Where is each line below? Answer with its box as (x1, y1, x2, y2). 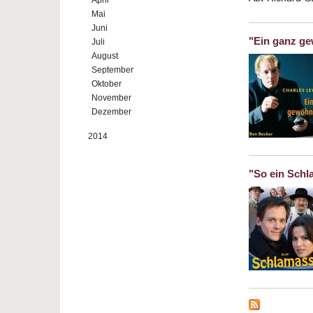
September (92, 65, 133, 75)
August (92, 51, 118, 61)
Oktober (92, 79, 122, 89)
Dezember (92, 107, 131, 117)
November (92, 93, 131, 103)
